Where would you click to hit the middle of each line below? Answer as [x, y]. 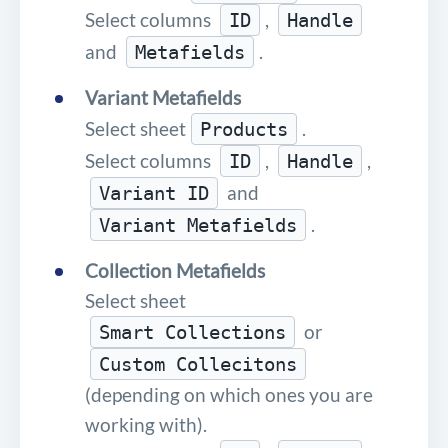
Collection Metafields [175, 270]
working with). [146, 424]
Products [244, 128]
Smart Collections [192, 331]
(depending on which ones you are [229, 394]
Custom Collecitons [198, 363]
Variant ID [154, 192]
